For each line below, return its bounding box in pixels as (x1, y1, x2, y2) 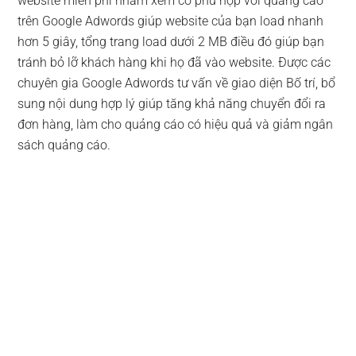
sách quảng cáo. (17, 137, 111, 153)
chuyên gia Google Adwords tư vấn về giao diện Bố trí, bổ (17, 75, 336, 91)
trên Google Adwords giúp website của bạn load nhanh (17, 14, 324, 29)
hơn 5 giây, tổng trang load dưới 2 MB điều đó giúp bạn (17, 34, 325, 50)
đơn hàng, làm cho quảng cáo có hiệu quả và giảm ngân (17, 117, 334, 133)
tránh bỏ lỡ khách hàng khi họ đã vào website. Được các (17, 55, 331, 71)
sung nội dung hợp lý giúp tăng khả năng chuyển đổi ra (17, 96, 327, 112)
